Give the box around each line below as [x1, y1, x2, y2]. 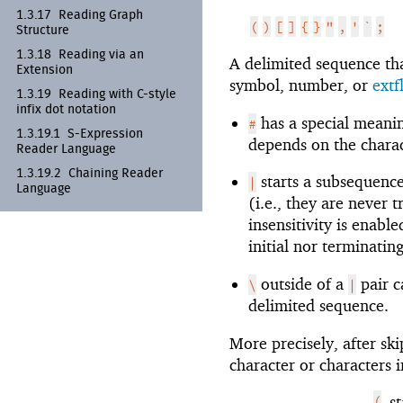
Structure [16, 23, 69, 37]
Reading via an [58, 48, 144, 61]
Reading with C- [58, 87, 148, 101]
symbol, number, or [229, 75, 372, 94]
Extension [16, 63, 73, 76]
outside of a [256, 273, 349, 293]
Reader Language [16, 142, 116, 156]
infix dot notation [16, 103, 116, 116]
